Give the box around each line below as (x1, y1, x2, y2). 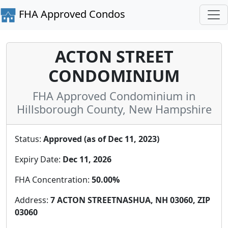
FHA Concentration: (15, 174, 92, 185)
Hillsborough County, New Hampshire (16, 101, 212, 117)
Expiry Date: (15, 153, 63, 165)
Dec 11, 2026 (63, 153, 111, 165)
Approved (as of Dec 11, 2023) (43, 133, 159, 145)
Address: (15, 194, 50, 206)
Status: (15, 133, 43, 145)
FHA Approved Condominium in (33, 88, 195, 103)
